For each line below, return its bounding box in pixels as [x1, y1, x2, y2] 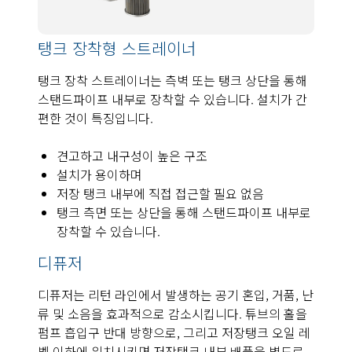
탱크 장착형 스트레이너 [38, 35, 196, 60]
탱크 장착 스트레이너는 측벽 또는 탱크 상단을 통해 [38, 70, 307, 90]
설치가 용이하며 [57, 164, 142, 184]
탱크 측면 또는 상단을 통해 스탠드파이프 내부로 [57, 202, 311, 222]
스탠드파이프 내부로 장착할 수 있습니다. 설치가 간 [38, 89, 307, 108]
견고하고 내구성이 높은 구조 [57, 145, 207, 165]
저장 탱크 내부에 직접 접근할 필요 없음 [57, 183, 264, 203]
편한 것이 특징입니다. [38, 108, 153, 127]
